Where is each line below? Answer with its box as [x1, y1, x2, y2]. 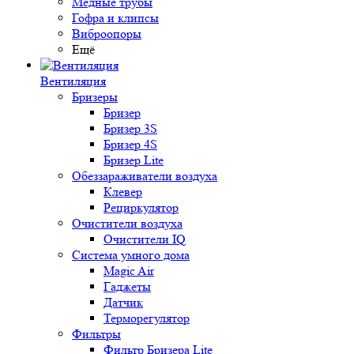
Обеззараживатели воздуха [72, 168, 217, 183]
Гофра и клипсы [72, 10, 159, 25]
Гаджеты [104, 279, 151, 294]
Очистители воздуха [72, 216, 183, 231]
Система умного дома [72, 247, 190, 262]
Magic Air [104, 263, 154, 278]
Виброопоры [72, 26, 141, 41]
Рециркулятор [104, 200, 179, 215]
